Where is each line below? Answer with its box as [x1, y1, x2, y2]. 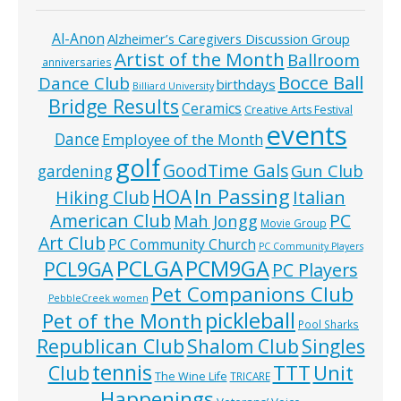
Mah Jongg [174, 209, 258, 232]
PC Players [271, 257, 358, 282]
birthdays [216, 74, 276, 93]
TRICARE [229, 368, 270, 383]
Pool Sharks [298, 316, 359, 331]
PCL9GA [43, 255, 114, 282]
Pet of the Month [42, 306, 202, 334]
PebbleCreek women [47, 291, 149, 304]
